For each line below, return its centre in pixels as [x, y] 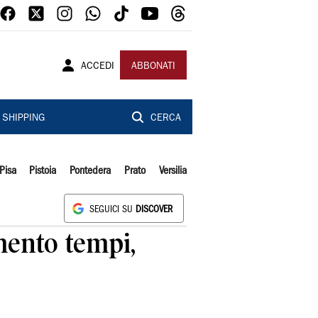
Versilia [172, 171]
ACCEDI [98, 67]
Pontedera [91, 171]
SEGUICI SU [113, 210]
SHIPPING [23, 119]
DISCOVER [154, 210]
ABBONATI [153, 67]
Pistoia [43, 171]
